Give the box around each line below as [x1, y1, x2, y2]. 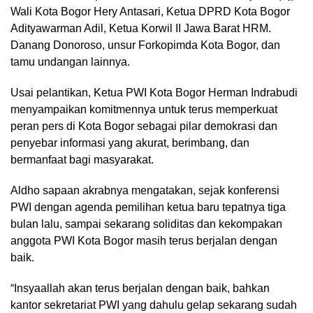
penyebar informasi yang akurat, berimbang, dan [10, 136, 249, 149]
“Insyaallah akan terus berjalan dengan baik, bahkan [10, 282, 270, 294]
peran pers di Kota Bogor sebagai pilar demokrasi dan [10, 119, 277, 132]
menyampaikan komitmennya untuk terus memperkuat [10, 103, 277, 115]
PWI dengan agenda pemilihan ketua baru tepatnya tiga [10, 201, 286, 213]
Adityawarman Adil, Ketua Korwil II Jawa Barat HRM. [10, 22, 271, 34]
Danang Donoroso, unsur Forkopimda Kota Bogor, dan [10, 38, 280, 51]
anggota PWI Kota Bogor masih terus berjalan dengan [10, 234, 277, 247]
